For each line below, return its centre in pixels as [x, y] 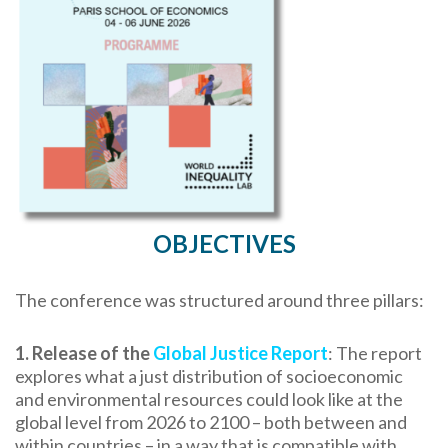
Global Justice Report [240, 353]
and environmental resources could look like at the [209, 399]
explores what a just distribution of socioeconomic [209, 376]
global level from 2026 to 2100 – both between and [211, 422]
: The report [375, 353]
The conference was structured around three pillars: [219, 300]
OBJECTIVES [224, 244]
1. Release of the [84, 353]
